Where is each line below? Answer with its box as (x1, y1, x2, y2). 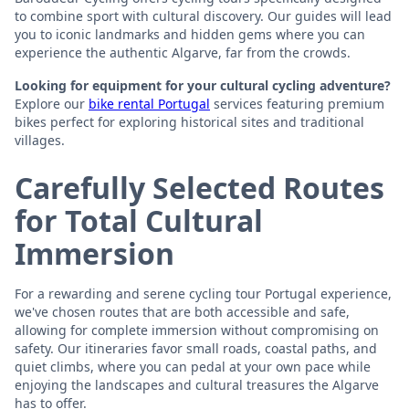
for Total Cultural (15, 200, 263, 240)
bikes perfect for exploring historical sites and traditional (15, 112, 364, 131)
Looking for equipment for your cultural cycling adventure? (15, 76, 391, 94)
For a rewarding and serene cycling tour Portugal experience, (15, 284, 392, 302)
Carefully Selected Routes (15, 167, 384, 207)
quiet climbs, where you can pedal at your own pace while (15, 357, 371, 375)
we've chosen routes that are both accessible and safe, (15, 302, 350, 320)
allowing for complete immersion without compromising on (15, 320, 379, 339)
